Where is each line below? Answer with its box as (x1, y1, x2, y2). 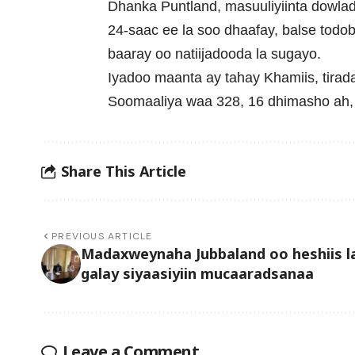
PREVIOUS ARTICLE (52, 230, 153, 243)
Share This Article (61, 161, 186, 181)
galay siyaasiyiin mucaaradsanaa (81, 264, 314, 284)
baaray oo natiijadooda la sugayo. (108, 46, 322, 63)
